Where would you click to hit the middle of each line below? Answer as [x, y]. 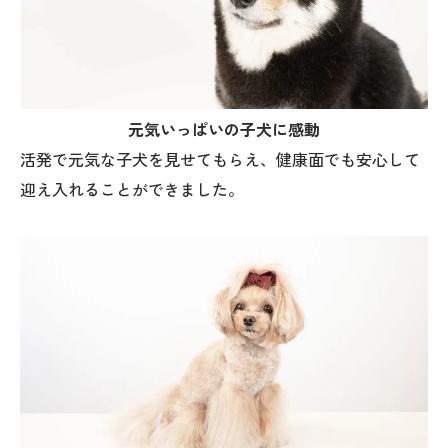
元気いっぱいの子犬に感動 [224, 131]
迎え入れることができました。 [132, 191]
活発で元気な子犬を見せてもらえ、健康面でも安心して [220, 161]
